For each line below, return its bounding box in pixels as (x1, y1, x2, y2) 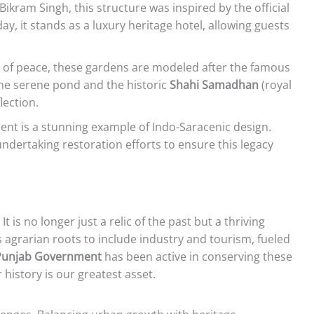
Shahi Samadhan (170, 76, 259, 93)
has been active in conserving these (102, 248, 292, 264)
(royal (259, 76, 292, 93)
